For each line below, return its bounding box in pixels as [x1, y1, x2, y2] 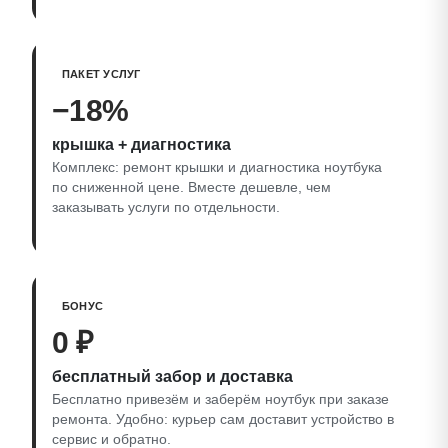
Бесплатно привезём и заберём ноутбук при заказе [52, 391, 389, 407]
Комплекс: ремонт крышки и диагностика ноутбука [52, 159, 382, 175]
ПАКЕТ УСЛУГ [62, 67, 141, 80]
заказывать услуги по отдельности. [52, 199, 280, 215]
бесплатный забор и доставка [52, 367, 293, 385]
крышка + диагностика [52, 135, 231, 153]
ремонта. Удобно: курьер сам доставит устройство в [52, 411, 394, 427]
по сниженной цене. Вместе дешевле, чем [52, 179, 331, 195]
